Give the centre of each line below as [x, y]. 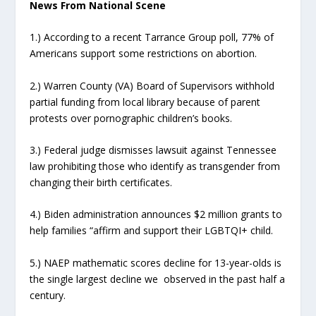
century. [48, 295]
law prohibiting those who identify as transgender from [155, 166]
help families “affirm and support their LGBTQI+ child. [152, 231]
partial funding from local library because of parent [145, 102]
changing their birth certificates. [101, 182]
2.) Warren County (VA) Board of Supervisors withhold [152, 85]
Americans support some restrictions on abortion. [144, 54]
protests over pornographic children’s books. [131, 118]
